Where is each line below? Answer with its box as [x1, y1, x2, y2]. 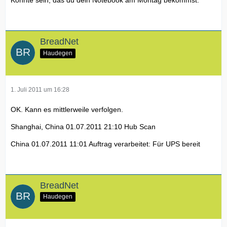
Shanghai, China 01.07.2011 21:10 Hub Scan [11, 122, 156, 131]
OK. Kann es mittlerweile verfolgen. [11, 105, 123, 113]
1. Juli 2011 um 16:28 [11, 86, 69, 93]
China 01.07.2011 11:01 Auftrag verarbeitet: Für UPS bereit [11, 139, 200, 148]
